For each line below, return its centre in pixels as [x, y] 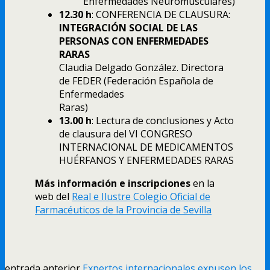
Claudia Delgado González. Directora [141, 68]
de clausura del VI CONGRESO [126, 134]
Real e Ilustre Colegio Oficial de [141, 197]
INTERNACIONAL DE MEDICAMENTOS [146, 147]
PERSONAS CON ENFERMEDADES [134, 41]
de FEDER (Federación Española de [136, 81]
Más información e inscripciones [113, 184]
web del [53, 197]
